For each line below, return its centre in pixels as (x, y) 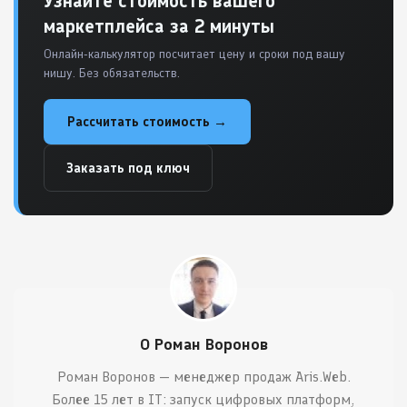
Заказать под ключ (128, 168)
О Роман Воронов (203, 344)
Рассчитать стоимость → (147, 121)
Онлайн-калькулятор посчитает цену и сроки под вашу (194, 54)
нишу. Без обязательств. (112, 73)
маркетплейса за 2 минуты (159, 25)
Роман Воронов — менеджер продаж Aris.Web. (203, 376)
